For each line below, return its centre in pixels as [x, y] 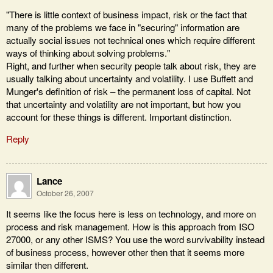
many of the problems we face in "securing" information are [123, 27]
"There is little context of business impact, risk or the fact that [126, 14]
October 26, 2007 [65, 193]
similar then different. [47, 265]
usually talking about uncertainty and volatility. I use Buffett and [129, 78]
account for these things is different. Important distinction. [119, 116]
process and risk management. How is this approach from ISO [130, 227]
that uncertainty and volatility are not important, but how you [123, 104]
